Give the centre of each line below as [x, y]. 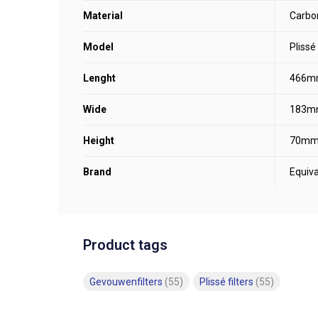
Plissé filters [227, 281]
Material [103, 16]
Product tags [125, 245]
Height [99, 141]
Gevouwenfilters [127, 281]
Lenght [99, 78]
